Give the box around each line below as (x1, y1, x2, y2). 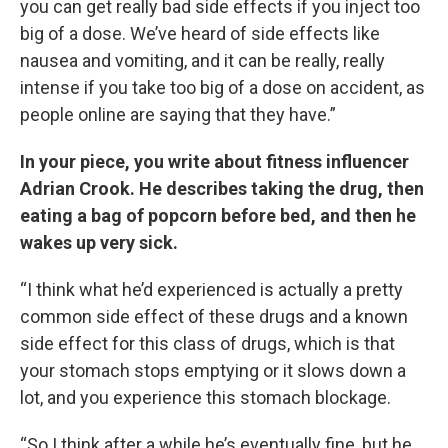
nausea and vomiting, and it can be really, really (20, 50, 385, 71)
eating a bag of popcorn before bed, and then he (20, 205, 416, 226)
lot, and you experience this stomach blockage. (20, 387, 391, 408)
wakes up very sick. (20, 232, 178, 253)
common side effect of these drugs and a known (20, 306, 408, 327)
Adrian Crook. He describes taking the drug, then (20, 178, 424, 199)
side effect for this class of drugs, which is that (20, 333, 395, 354)
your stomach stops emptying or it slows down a (20, 360, 406, 381)
